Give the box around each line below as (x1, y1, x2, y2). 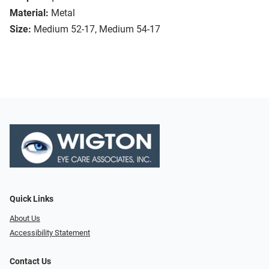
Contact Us (10, 256, 51, 267)
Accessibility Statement (10, 228, 90, 238)
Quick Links (10, 193, 53, 204)
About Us (10, 213, 40, 223)
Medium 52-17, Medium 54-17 (34, 23, 160, 35)
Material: (10, 7, 49, 19)
